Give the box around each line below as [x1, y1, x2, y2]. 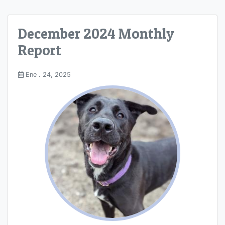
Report [18, 41, 61, 59]
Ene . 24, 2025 [24, 71, 71, 79]
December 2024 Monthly [18, 25, 174, 43]
